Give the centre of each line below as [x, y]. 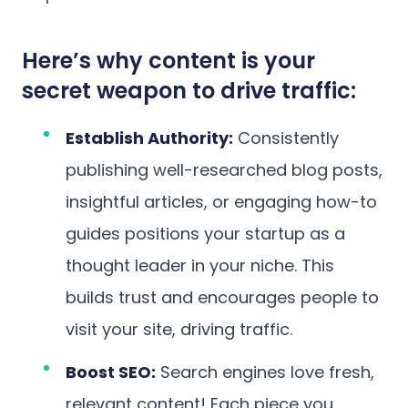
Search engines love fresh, [265, 372]
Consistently [286, 138]
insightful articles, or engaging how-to [221, 201]
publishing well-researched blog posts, [224, 169]
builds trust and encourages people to [222, 297]
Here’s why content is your [168, 60]
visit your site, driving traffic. [179, 329]
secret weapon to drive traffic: [189, 90]
